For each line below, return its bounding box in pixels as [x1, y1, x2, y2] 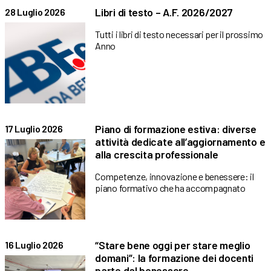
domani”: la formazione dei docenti [95, 251, 254, 265]
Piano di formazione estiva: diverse [95, 122, 256, 135]
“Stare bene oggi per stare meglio [95, 238, 250, 252]
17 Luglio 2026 [5, 122, 63, 134]
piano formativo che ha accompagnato [95, 181, 246, 194]
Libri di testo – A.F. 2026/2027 [95, 5, 233, 19]
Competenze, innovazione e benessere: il [95, 170, 254, 182]
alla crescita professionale [95, 147, 218, 161]
